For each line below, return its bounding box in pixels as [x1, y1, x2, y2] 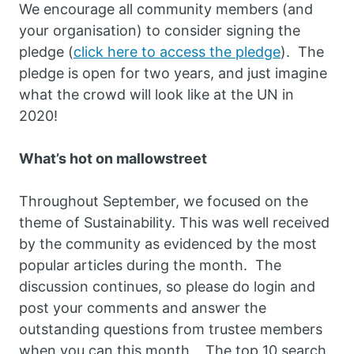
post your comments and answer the [19, 299, 266, 317]
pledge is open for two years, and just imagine [19, 65, 327, 82]
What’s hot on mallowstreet [19, 150, 207, 168]
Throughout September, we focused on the [19, 193, 308, 210]
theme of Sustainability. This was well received [19, 214, 330, 232]
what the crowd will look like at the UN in [19, 86, 294, 104]
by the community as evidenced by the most [19, 235, 317, 253]
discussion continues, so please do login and [19, 278, 315, 296]
